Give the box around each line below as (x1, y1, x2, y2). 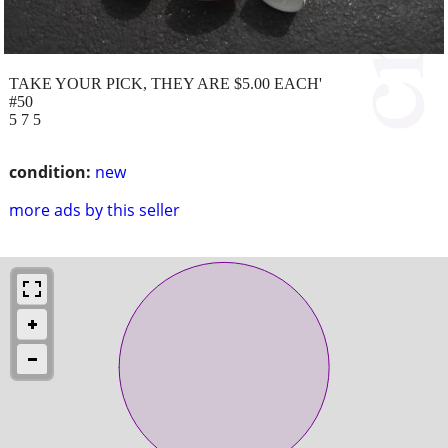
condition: (9, 160, 91, 183)
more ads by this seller (9, 198, 180, 221)
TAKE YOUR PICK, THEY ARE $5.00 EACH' (9, 74, 322, 92)
